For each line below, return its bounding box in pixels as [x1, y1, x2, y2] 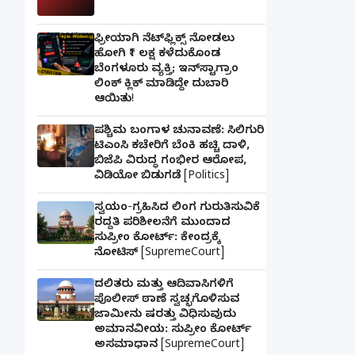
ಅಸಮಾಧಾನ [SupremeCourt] [94, 338, 244, 353]
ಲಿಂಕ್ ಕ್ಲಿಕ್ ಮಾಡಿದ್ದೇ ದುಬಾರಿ [94, 77, 228, 93]
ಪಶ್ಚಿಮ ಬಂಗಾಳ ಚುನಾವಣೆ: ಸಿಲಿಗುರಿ [94, 124, 264, 139]
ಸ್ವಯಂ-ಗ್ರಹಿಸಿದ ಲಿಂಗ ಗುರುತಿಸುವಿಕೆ [94, 200, 260, 216]
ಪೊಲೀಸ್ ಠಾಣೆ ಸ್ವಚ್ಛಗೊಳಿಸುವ [94, 292, 239, 308]
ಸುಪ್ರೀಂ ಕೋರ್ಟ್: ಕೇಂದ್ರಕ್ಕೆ [94, 231, 220, 246]
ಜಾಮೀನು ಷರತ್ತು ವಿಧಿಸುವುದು [94, 307, 236, 323]
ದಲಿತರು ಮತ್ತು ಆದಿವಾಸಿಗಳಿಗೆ [94, 277, 234, 293]
